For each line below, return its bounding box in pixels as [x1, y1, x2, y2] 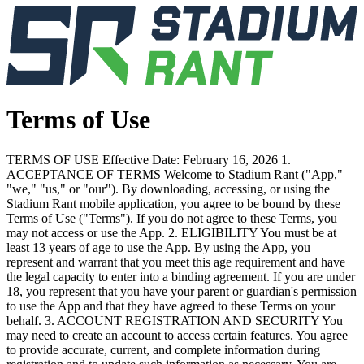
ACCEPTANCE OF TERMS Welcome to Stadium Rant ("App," [6, 167, 343, 181]
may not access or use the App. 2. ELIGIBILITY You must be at [6, 225, 336, 240]
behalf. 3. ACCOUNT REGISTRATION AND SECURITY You [6, 313, 343, 327]
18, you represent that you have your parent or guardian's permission [6, 284, 357, 298]
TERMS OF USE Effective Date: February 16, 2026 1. [6, 152, 291, 167]
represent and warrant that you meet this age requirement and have [6, 254, 345, 269]
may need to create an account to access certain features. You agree [6, 327, 348, 342]
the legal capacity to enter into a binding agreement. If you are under [6, 269, 355, 284]
